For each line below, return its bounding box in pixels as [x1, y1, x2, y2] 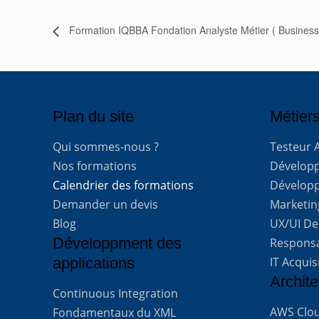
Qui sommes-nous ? [53, 139, 159, 155]
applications [53, 254, 135, 273]
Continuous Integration [53, 286, 179, 302]
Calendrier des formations [53, 177, 194, 194]
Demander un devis [53, 197, 159, 213]
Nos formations [53, 158, 137, 174]
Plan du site [53, 108, 135, 126]
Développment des [53, 234, 182, 253]
